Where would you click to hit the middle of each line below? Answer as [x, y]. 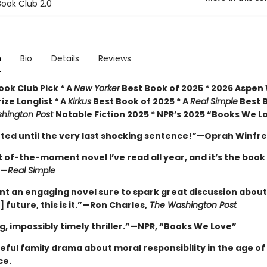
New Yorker [97, 88]
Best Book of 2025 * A [140, 101]
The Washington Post [192, 205]
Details [65, 58]
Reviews [114, 58]
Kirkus [79, 101]
